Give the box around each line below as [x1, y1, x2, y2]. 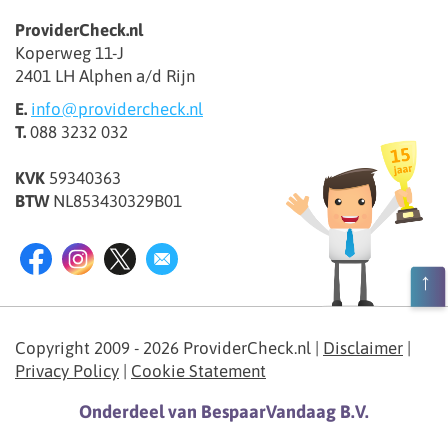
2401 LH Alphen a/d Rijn [15, 66, 195, 87]
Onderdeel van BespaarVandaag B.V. [79, 401, 369, 423]
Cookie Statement [131, 361, 266, 382]
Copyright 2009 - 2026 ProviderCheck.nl [15, 338, 311, 359]
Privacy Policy [15, 361, 119, 382]
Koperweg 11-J [15, 43, 124, 64]
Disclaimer [323, 338, 403, 359]
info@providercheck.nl [31, 99, 203, 120]
